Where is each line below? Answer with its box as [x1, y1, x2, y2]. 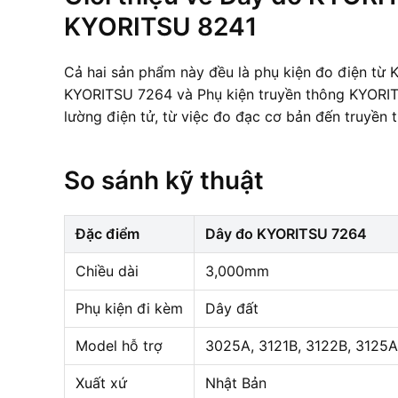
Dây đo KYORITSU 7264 [205, 224, 367, 243]
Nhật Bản [205, 373, 267, 392]
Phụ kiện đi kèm [76, 298, 183, 317]
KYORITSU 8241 [64, 11, 257, 42]
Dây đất [205, 298, 259, 317]
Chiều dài [76, 261, 139, 280]
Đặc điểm [76, 224, 139, 243]
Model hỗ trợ [76, 336, 163, 354]
